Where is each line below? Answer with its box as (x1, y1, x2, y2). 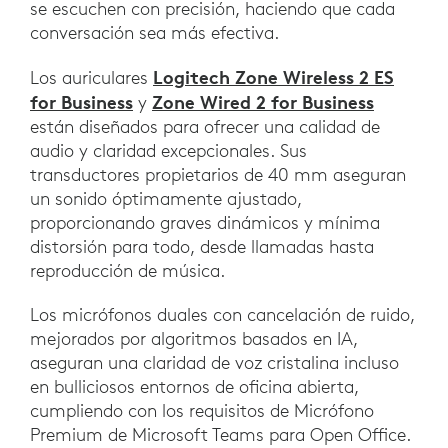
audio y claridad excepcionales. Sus (30, 139, 307, 163)
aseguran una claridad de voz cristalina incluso (30, 351, 399, 375)
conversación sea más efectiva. (30, 21, 279, 45)
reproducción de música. (30, 259, 225, 283)
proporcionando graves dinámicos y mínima (30, 211, 380, 235)
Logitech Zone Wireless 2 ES (153, 65, 394, 90)
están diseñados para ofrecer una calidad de (30, 115, 380, 139)
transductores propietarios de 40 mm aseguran (30, 163, 406, 187)
